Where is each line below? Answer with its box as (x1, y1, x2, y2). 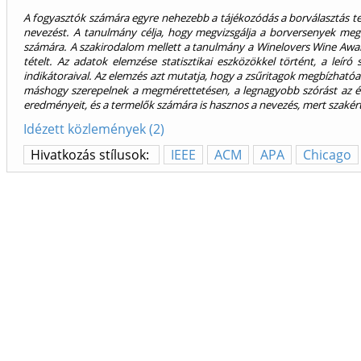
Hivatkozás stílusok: (31, 146, 152, 164)
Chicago (303, 146, 351, 164)
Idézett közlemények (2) (23, 120, 164, 139)
